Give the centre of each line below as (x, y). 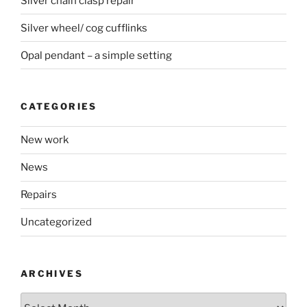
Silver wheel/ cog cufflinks (84, 28)
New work (45, 140)
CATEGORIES (59, 107)
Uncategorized (56, 222)
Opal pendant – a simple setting (96, 55)
